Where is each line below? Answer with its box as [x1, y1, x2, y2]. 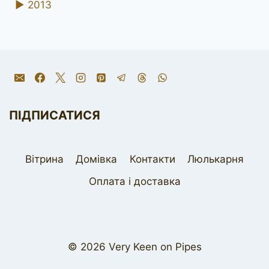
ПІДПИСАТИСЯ [9, 107, 100, 122]
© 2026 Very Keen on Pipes [67, 241, 202, 253]
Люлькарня [187, 153, 244, 165]
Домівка [76, 153, 118, 165]
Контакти [129, 153, 175, 165]
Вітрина [25, 153, 64, 165]
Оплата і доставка [88, 175, 181, 187]
